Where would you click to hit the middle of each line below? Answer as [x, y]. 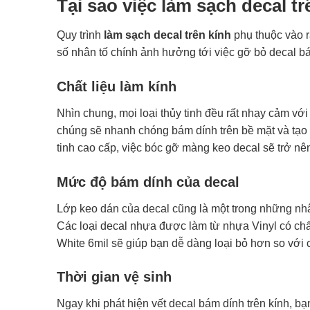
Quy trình [80, 35]
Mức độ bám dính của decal [148, 182]
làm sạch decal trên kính [167, 35]
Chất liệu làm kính [117, 86]
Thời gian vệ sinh [114, 277]
